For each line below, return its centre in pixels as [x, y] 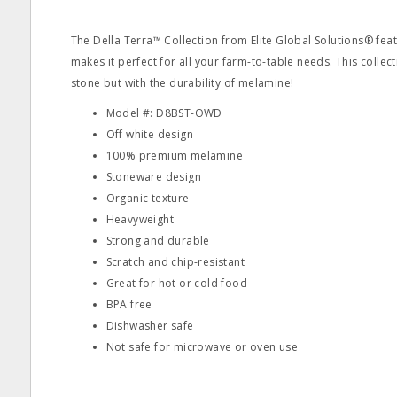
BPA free [129, 304]
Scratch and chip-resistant [175, 262]
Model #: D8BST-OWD [164, 113]
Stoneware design [153, 177]
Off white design [149, 134]
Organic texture [148, 198]
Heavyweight [140, 219]
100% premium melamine [174, 156]
